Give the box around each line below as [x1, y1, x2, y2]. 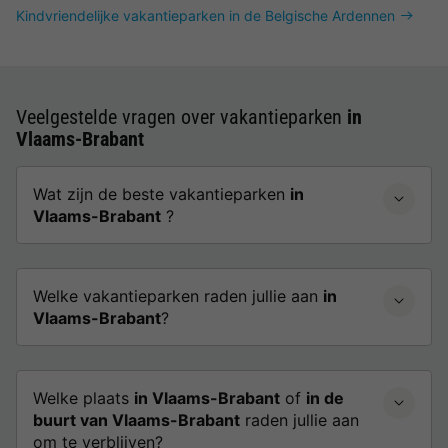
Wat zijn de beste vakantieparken [33, 184, 290, 204]
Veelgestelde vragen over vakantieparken [16, 105, 347, 129]
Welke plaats [33, 388, 134, 408]
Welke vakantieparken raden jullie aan [33, 286, 323, 306]
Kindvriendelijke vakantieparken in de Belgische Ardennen [16, 7, 395, 24]
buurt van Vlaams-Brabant [33, 410, 240, 430]
